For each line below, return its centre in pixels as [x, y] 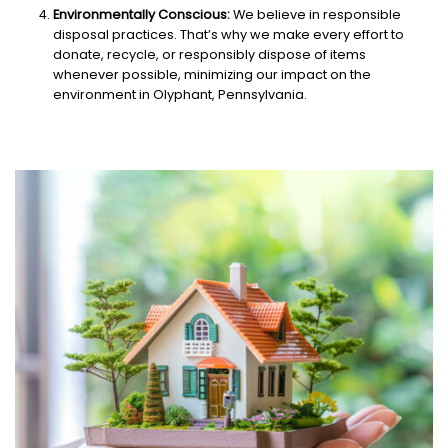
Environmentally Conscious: [141, 14]
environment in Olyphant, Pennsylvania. [179, 94]
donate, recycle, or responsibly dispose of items [209, 54]
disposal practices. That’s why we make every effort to [228, 34]
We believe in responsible [315, 14]
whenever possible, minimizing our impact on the [211, 74]
